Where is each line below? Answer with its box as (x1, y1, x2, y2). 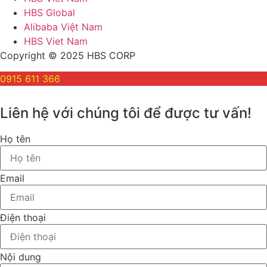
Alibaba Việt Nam (24, 21, 103, 33)
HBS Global (24, 7, 75, 19)
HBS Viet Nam (24, 35, 88, 48)
